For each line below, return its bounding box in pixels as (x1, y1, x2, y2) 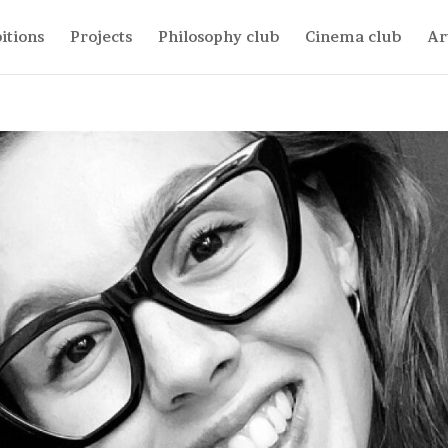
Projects (69, 28, 132, 45)
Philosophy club (157, 28, 279, 45)
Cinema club (304, 28, 401, 45)
